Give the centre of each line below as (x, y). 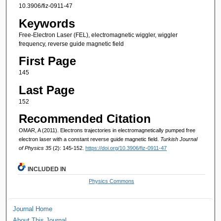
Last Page (46, 90)
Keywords (47, 23)
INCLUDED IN (47, 169)
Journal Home (33, 209)
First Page (47, 61)
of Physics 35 (36, 148)
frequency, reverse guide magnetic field (71, 44)
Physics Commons (112, 181)
